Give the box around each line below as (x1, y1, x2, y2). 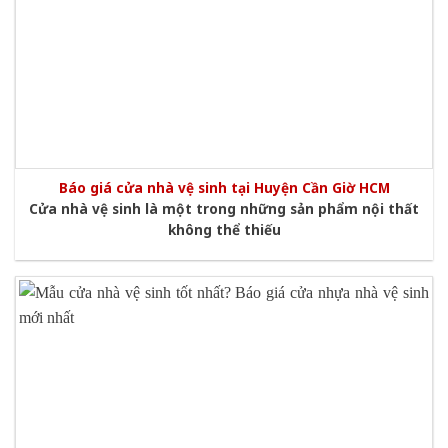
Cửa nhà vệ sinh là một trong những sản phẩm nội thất (29, 198, 419, 218)
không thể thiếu (167, 219, 281, 239)
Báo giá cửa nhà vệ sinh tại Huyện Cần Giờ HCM (58, 178, 390, 198)
